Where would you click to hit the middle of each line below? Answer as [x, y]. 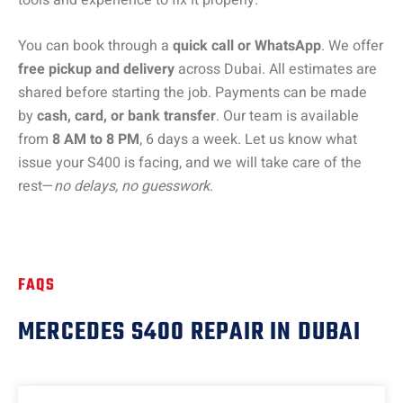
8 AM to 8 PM [96, 140]
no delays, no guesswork [132, 187]
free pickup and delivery [96, 70]
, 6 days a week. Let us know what [248, 140]
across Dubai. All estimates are [276, 70]
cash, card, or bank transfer [126, 116]
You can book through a [95, 46]
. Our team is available [287, 116]
